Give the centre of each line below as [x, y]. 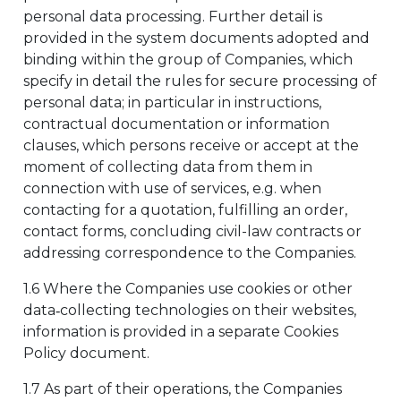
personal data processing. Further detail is [173, 17]
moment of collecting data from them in [168, 167]
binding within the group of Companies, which [188, 60]
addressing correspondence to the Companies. [190, 253]
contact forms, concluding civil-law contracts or [192, 231]
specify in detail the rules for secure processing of [200, 81]
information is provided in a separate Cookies [181, 332]
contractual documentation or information [176, 124]
